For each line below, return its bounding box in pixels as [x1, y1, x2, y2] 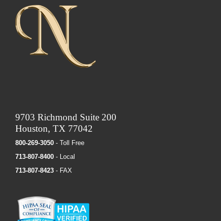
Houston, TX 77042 [15, 123, 93, 134]
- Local [54, 153, 75, 161]
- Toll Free [54, 139, 85, 147]
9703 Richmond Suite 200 [15, 111, 117, 122]
